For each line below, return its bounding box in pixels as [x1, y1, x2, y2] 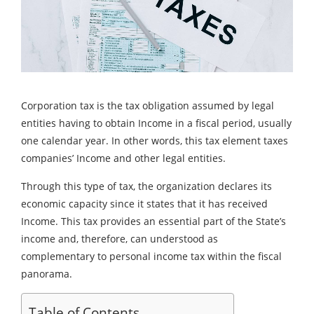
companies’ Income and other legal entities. [21, 151, 226, 165]
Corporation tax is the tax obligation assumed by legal [21, 99, 274, 113]
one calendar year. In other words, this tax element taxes [21, 134, 288, 148]
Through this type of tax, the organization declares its [21, 179, 272, 193]
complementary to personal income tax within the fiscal [21, 250, 282, 264]
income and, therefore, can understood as [21, 232, 218, 246]
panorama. [21, 267, 72, 281]
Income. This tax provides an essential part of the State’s [21, 214, 286, 228]
